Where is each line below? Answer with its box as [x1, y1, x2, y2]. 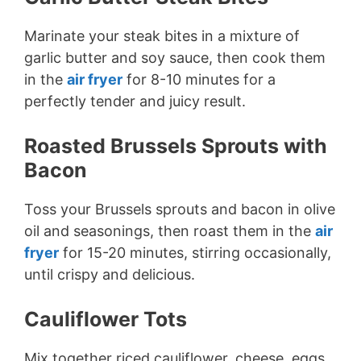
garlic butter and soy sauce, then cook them [24, 49, 326, 66]
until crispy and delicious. [24, 266, 195, 283]
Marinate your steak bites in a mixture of [24, 27, 300, 44]
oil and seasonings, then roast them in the [24, 222, 315, 239]
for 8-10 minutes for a [122, 71, 276, 88]
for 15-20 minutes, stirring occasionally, [59, 244, 331, 261]
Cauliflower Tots [24, 307, 187, 331]
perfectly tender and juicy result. [24, 93, 246, 110]
